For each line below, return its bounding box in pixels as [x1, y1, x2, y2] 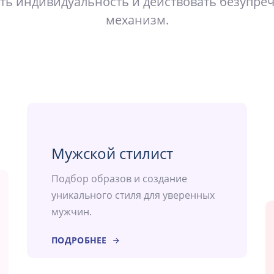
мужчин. [51, 205, 92, 219]
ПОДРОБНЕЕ [51, 234, 107, 246]
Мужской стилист [51, 143, 173, 164]
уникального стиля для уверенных [51, 188, 215, 202]
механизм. [105, 12, 169, 29]
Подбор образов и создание [51, 172, 187, 186]
